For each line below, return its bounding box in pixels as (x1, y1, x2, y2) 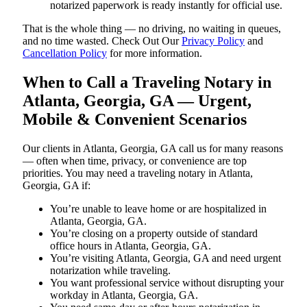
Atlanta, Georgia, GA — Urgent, (23, 91, 251, 110)
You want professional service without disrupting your (50, 276, 284, 288)
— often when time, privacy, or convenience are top (23, 154, 247, 167)
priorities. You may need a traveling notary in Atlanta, (23, 167, 253, 179)
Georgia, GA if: (23, 179, 90, 191)
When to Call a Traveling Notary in (23, 73, 271, 91)
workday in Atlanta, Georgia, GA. (50, 288, 198, 301)
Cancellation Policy (23, 47, 107, 59)
